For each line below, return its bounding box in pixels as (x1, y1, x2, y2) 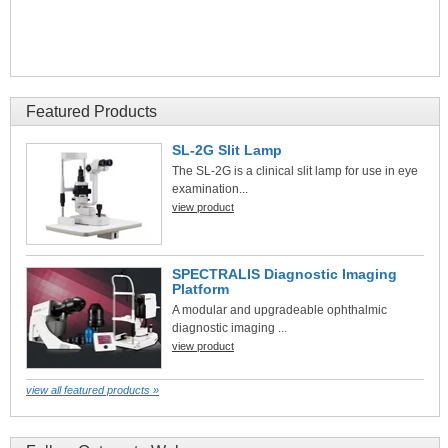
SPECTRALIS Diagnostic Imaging (172, 266, 397, 282)
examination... (172, 182, 248, 196)
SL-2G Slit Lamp (172, 142, 282, 158)
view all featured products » (26, 384, 159, 396)
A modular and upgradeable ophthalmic (172, 303, 387, 317)
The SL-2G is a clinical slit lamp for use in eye (172, 164, 418, 178)
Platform (172, 281, 229, 297)
